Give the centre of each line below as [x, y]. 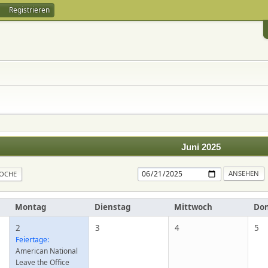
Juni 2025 [201, 147]
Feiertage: [33, 240]
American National [47, 251]
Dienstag [113, 207]
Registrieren [30, 10]
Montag [31, 207]
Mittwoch [194, 207]
